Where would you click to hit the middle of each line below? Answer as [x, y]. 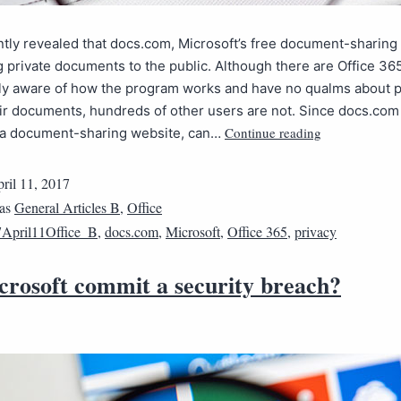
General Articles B [67, 207]
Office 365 [257, 231]
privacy [316, 231]
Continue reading [273, 132]
